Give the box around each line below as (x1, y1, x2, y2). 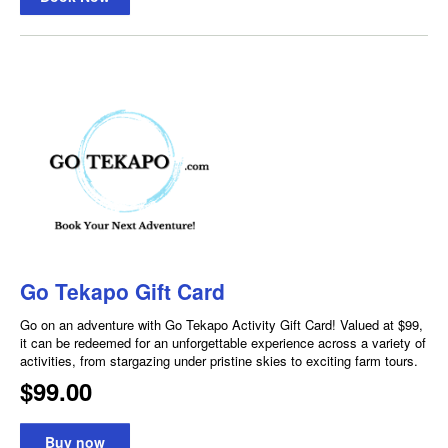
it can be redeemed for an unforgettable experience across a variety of (20, 332, 426, 352)
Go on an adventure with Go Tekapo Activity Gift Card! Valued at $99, (20, 314, 423, 334)
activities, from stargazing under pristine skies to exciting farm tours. (20, 350, 418, 370)
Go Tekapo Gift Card (20, 275, 225, 306)
